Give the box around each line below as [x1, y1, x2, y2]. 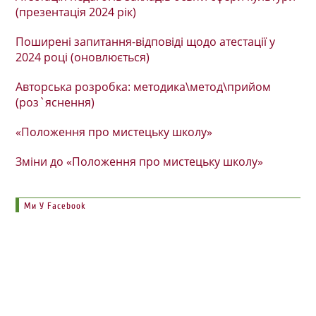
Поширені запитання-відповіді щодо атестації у [16, 34, 276, 49]
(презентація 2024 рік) [16, 4, 140, 20]
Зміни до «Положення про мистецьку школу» [16, 154, 264, 169]
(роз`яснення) [16, 95, 95, 110]
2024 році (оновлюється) [16, 49, 153, 65]
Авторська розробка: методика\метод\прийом [16, 79, 272, 95]
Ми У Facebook [24, 200, 87, 211]
